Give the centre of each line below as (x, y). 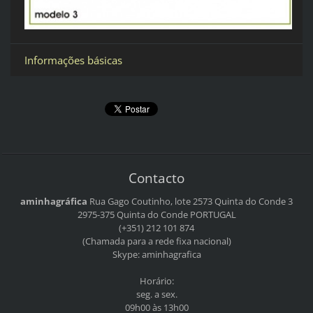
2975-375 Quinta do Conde (132, 215)
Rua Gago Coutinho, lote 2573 (151, 202)
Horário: (156, 281)
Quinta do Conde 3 (253, 202)
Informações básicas (73, 60)
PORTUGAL (212, 215)
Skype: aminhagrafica (156, 255)
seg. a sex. (156, 294)
